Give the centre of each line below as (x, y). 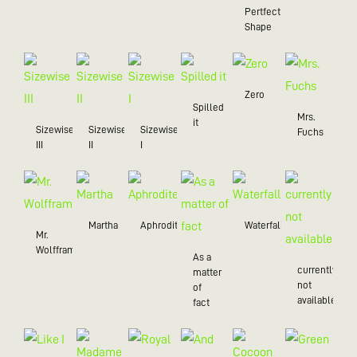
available (316, 300)
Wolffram (56, 249)
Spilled (208, 107)
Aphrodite (162, 225)
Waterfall (264, 225)
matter (207, 272)
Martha (103, 225)
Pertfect (263, 11)
